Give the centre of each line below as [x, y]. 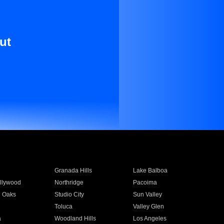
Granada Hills [73, 170]
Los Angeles [150, 218]
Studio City [69, 194]
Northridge [69, 182]
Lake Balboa [150, 170]
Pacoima [145, 182]
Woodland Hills [75, 218]
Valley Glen [149, 206]
